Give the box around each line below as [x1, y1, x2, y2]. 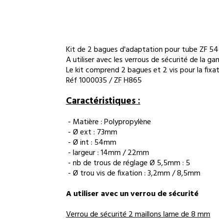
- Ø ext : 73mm [66, 126, 117, 139]
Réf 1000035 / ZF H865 [66, 74, 142, 87]
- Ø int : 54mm [66, 136, 116, 149]
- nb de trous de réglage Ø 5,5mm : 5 [66, 157, 190, 170]
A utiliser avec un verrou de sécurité [66, 188, 198, 200]
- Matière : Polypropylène [66, 116, 151, 129]
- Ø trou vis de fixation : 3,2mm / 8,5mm [66, 167, 200, 180]
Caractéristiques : [66, 94, 140, 109]
